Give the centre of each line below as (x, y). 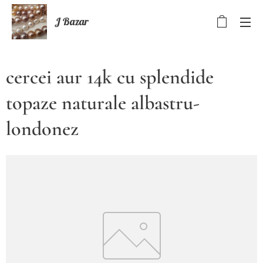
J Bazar (72, 21)
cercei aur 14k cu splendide (110, 77)
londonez (42, 129)
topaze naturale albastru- (103, 103)
